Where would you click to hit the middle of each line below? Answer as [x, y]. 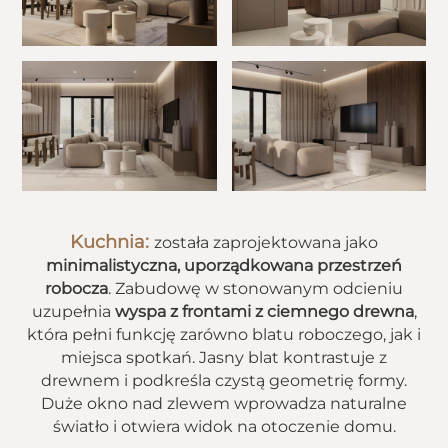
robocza [76, 288]
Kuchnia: [112, 241]
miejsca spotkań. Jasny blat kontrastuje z [224, 357]
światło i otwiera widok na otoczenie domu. [224, 426]
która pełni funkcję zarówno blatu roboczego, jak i [224, 334]
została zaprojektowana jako [266, 242]
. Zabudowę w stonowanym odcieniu [255, 288]
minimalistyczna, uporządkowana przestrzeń [224, 265]
